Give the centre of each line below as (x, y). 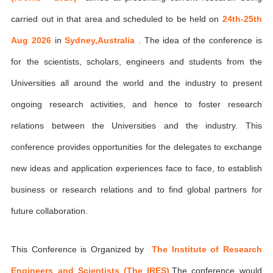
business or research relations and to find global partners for (136, 190)
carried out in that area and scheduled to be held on (117, 19)
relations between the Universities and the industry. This (136, 126)
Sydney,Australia (101, 40)
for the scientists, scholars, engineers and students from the (136, 62)
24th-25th (242, 19)
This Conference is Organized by (82, 249)
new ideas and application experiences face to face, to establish (136, 168)
